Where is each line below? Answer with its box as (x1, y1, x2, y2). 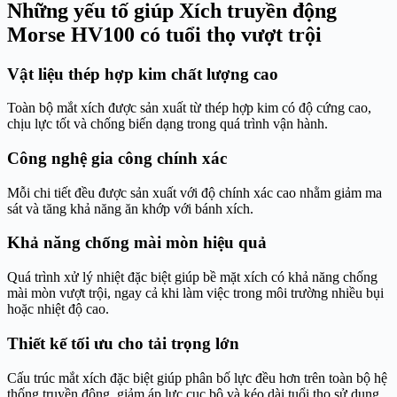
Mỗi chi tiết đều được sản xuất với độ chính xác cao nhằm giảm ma (7, 184, 382, 200)
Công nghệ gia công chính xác (7, 149, 227, 168)
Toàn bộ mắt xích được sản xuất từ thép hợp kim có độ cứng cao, (7, 100, 371, 116)
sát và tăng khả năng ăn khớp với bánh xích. (7, 200, 253, 216)
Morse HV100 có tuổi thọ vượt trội (7, 22, 322, 46)
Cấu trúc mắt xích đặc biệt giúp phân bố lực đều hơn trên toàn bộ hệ (7, 370, 387, 385)
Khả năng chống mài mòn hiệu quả (7, 233, 267, 253)
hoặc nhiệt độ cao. (7, 301, 109, 317)
